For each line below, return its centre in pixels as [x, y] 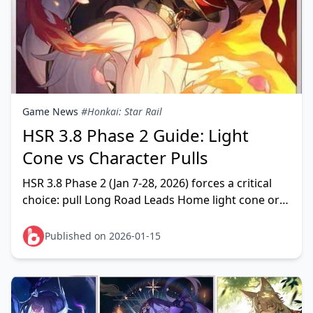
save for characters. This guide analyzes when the [154, 217]
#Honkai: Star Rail [122, 111]
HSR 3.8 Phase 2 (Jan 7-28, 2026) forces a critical [147, 183]
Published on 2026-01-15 [103, 236]
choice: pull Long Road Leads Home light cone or [151, 200]
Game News [50, 111]
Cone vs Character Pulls [115, 158]
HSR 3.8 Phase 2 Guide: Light [136, 135]
